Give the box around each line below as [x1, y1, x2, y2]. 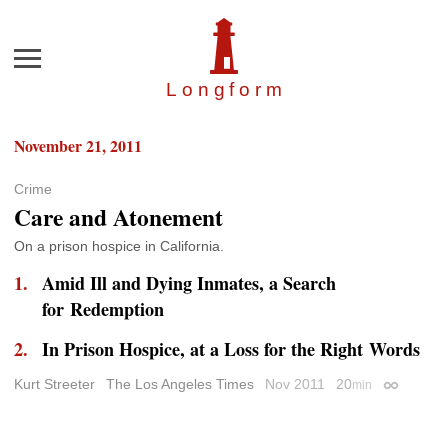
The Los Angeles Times [106, 376, 254, 393]
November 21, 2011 [14, 134, 142, 158]
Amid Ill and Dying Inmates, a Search [42, 270, 336, 297]
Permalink [382, 380, 445, 397]
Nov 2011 [265, 376, 329, 393]
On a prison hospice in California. [14, 238, 224, 255]
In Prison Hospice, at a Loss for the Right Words [42, 336, 420, 363]
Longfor [166, 79, 266, 101]
